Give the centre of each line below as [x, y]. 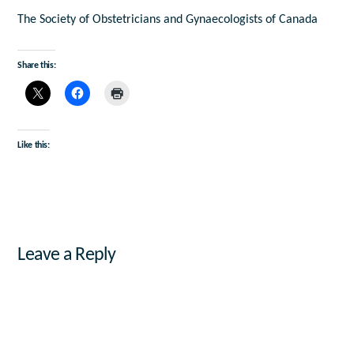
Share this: [37, 66]
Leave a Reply [67, 256]
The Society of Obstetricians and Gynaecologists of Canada [168, 20]
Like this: [34, 146]
